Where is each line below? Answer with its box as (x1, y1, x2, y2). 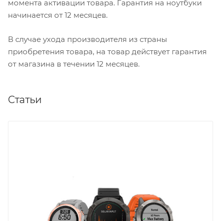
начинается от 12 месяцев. (8, 10, 110, 20)
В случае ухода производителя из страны (8, 35, 167, 44)
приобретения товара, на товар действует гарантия (8, 47, 207, 57)
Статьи (8, 94, 42, 106)
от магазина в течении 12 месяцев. (8, 59, 140, 69)
